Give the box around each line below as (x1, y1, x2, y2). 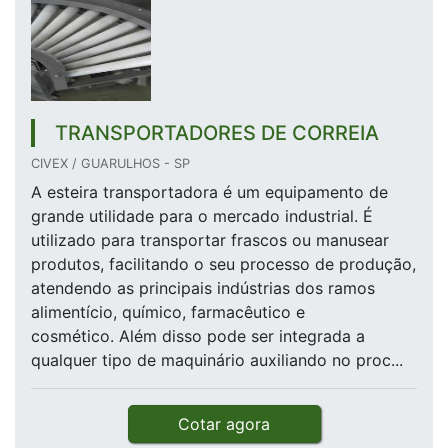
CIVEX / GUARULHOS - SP (31, 156, 190, 172)
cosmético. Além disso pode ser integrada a (31, 326, 365, 347)
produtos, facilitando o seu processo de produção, (31, 254, 416, 275)
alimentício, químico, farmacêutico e (31, 302, 305, 323)
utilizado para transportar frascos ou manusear (31, 230, 389, 251)
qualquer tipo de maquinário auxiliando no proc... (31, 350, 403, 371)
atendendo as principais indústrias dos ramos (31, 278, 375, 299)
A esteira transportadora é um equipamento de (31, 182, 388, 203)
